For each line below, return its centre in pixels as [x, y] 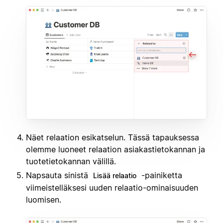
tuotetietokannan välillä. [71, 162]
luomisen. [44, 200]
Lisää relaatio [115, 176]
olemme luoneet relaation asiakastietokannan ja [115, 150]
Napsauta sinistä [58, 175]
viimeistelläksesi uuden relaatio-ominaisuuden [112, 188]
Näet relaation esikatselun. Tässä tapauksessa [112, 138]
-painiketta [161, 175]
